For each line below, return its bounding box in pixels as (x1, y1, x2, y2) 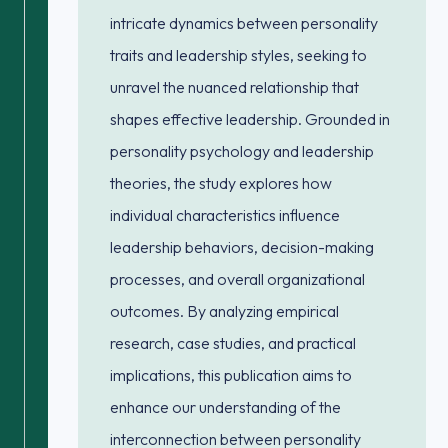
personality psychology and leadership (110, 141, 374, 161)
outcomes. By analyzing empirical (110, 301, 339, 321)
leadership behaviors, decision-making (110, 237, 374, 257)
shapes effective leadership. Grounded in (110, 109, 390, 129)
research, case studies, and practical (110, 333, 356, 353)
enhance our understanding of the (110, 397, 341, 417)
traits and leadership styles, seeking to (110, 45, 367, 65)
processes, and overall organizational (110, 269, 365, 289)
